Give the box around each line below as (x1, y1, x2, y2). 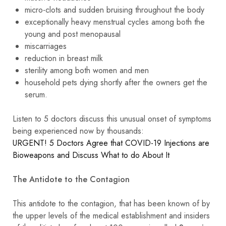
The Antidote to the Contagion (13, 173, 130, 185)
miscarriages (25, 40, 67, 52)
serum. (25, 88, 47, 100)
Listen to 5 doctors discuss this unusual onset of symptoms (13, 112, 211, 125)
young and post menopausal (25, 28, 121, 40)
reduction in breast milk (25, 52, 103, 64)
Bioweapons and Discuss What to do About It (13, 149, 169, 161)
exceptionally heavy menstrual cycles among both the (25, 16, 205, 28)
